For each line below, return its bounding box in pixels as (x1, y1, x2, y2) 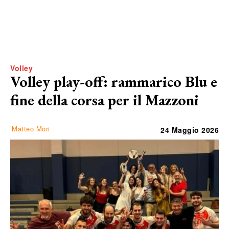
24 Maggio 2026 (161, 124, 219, 135)
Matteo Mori (12, 123, 50, 133)
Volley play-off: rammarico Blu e (10, 71, 217, 91)
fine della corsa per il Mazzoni (10, 89, 199, 110)
